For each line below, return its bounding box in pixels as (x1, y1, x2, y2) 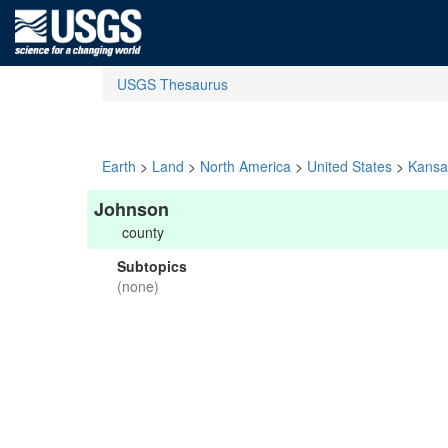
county (122, 222, 164, 242)
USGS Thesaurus (117, 74, 228, 94)
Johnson (94, 196, 169, 222)
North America (200, 156, 291, 176)
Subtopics (117, 256, 187, 276)
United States (307, 156, 392, 176)
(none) (117, 276, 159, 296)
